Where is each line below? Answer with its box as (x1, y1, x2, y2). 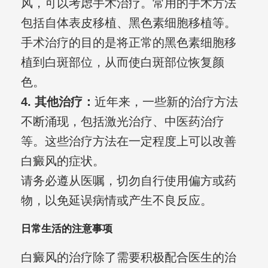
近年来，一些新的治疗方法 (94, 95, 238, 109)
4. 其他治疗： (20, 95, 95, 109)
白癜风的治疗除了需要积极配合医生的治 (20, 251, 236, 264)
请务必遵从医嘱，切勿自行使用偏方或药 (20, 174, 236, 188)
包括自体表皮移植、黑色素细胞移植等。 (20, 16, 236, 30)
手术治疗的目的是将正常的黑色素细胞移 (20, 36, 236, 50)
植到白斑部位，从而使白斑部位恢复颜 (20, 56, 224, 69)
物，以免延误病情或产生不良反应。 (20, 194, 212, 208)
